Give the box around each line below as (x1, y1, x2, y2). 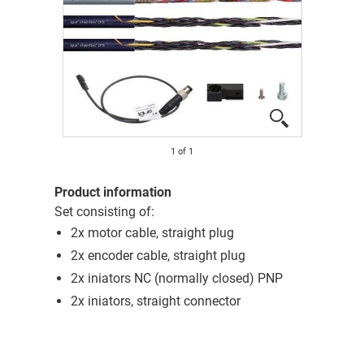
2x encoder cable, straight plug (70, 248, 245, 264)
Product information (54, 184, 171, 201)
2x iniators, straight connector (70, 293, 240, 310)
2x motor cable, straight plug (70, 225, 234, 241)
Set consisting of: (54, 204, 154, 220)
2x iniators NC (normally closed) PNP (70, 271, 283, 287)
